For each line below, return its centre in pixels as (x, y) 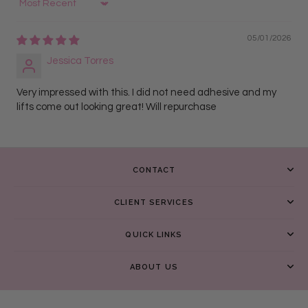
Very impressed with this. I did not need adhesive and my (146, 92)
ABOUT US (154, 267)
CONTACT (154, 170)
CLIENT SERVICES (154, 202)
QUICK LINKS (154, 234)
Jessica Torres (80, 60)
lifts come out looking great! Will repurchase (117, 107)
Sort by (32, 10)
